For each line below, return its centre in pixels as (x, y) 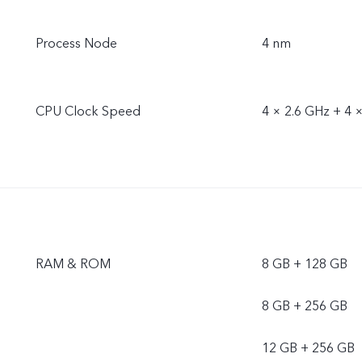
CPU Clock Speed (88, 112)
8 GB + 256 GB (305, 306)
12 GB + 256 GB (308, 348)
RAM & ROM (73, 264)
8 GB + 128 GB (305, 264)
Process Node (76, 44)
